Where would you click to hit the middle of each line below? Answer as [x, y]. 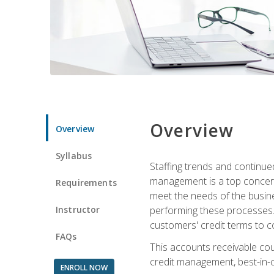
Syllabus [74, 155]
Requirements [86, 182]
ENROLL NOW [84, 267]
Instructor [78, 209]
